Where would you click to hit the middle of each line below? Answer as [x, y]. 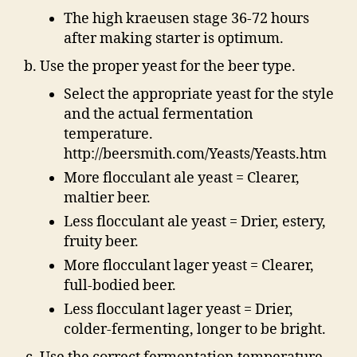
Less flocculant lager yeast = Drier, [178, 309]
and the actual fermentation [159, 114]
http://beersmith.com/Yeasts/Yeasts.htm [195, 154]
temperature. [108, 134]
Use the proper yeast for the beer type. [168, 66]
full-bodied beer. [120, 285]
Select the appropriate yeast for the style [199, 94]
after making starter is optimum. [174, 38]
